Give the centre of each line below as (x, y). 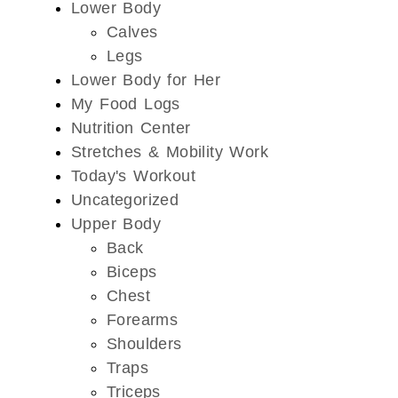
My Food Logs (126, 103)
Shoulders (144, 343)
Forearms (143, 319)
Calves (132, 32)
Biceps (132, 271)
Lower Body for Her (146, 80)
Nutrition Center (131, 127)
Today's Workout (133, 175)
